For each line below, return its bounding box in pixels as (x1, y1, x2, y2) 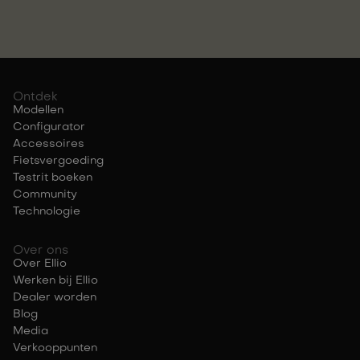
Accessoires (13, 139, 84, 149)
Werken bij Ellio (13, 276, 98, 286)
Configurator (13, 122, 85, 133)
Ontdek (13, 92, 58, 103)
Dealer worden (13, 292, 96, 303)
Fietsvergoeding (13, 156, 104, 166)
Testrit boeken (13, 173, 92, 183)
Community (13, 190, 77, 200)
